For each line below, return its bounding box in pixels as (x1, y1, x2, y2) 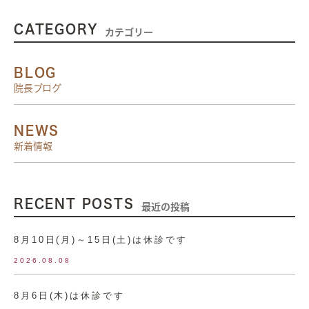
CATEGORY (14, 23, 99, 35)
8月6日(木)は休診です (14, 290, 125, 301)
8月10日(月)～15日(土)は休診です (14, 234, 188, 245)
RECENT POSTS (14, 197, 134, 210)
